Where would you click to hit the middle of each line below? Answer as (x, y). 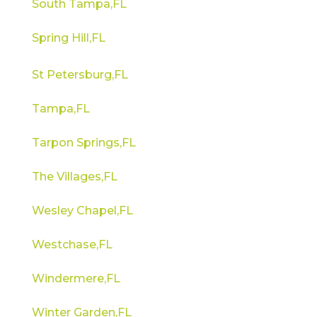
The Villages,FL (74, 176)
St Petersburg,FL (80, 74)
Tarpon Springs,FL (83, 142)
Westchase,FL (72, 244)
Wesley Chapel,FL (82, 210)
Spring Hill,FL (68, 38)
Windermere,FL (76, 278)
